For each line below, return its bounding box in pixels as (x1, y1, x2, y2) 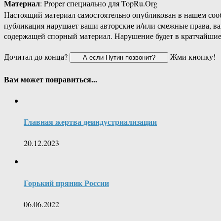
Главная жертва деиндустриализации (24, 116, 157, 128)
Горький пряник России (24, 177, 109, 188)
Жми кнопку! (168, 51, 216, 62)
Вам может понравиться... (4, 73, 97, 85)
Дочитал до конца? (4, 51, 70, 62)
